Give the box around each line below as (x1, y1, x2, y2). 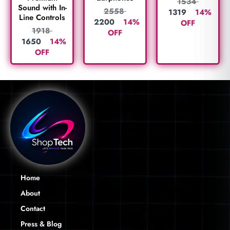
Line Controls (19, 11, 65, 23)
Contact (21, 203, 45, 214)
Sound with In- (17, 2, 67, 13)
